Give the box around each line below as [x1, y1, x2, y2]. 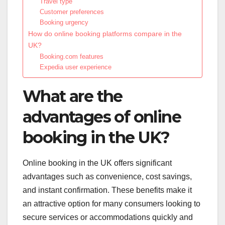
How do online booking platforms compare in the [28, 29, 182, 38]
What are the [23, 86, 123, 106]
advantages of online [23, 106, 181, 127]
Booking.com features [39, 52, 103, 60]
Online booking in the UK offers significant [23, 159, 172, 168]
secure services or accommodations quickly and [23, 213, 193, 222]
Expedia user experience [39, 63, 111, 71]
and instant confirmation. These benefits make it [23, 186, 192, 195]
